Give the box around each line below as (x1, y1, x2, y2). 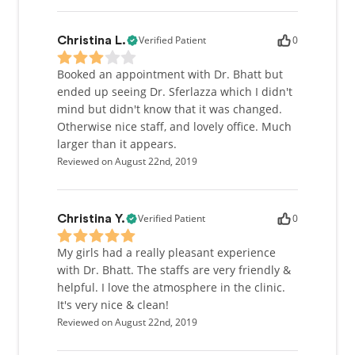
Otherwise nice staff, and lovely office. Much (57, 119, 292, 134)
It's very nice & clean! (57, 297, 169, 312)
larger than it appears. (57, 136, 177, 151)
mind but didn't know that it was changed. (57, 101, 282, 116)
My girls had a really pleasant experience (57, 245, 276, 260)
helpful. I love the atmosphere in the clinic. (57, 280, 285, 295)
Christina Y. (57, 212, 125, 225)
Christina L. (57, 34, 126, 47)
